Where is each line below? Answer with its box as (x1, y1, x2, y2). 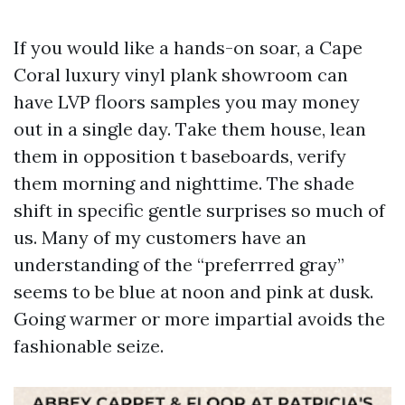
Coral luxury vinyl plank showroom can (14, 63, 348, 86)
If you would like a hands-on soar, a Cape (14, 36, 363, 59)
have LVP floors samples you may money (14, 90, 360, 113)
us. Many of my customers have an (14, 226, 306, 249)
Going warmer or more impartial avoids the (14, 307, 385, 330)
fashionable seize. (14, 334, 164, 357)
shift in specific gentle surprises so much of (14, 199, 385, 221)
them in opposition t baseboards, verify (14, 145, 346, 167)
